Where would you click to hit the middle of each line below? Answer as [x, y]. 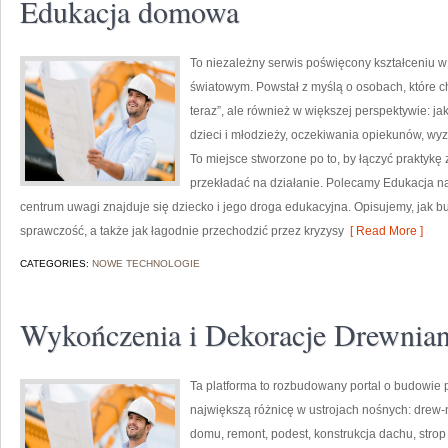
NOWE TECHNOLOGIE [146, 263]
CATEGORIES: [56, 263]
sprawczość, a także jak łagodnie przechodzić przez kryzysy [182, 231]
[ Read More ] [383, 231]
